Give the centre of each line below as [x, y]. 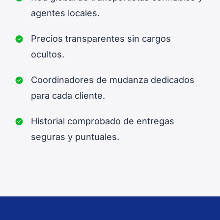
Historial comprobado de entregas [103, 121]
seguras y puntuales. [75, 137]
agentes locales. [65, 13]
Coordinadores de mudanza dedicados [113, 80]
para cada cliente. [68, 95]
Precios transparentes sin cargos [101, 38]
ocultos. [48, 54]
